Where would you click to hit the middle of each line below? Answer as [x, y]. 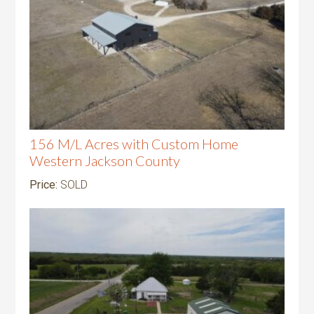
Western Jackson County [105, 160]
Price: [45, 184]
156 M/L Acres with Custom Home [134, 143]
